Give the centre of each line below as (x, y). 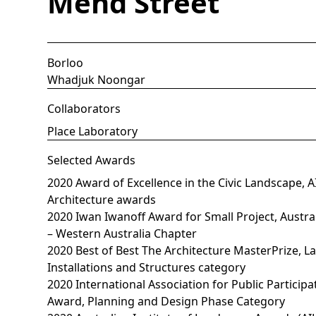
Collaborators (84, 108)
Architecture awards (102, 199)
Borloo (66, 62)
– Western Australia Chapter (122, 233)
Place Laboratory (93, 131)
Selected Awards (92, 160)
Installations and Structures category (147, 267)
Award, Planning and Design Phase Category (166, 301)
